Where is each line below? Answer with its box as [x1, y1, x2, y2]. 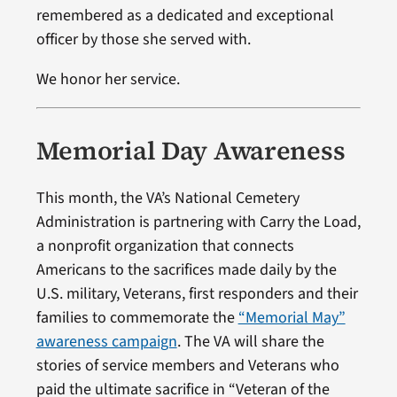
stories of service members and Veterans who [35, 354, 339, 378]
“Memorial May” [237, 307, 346, 330]
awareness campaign [35, 331, 177, 354]
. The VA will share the [176, 331, 324, 354]
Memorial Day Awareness [35, 133, 346, 169]
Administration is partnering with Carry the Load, [35, 211, 361, 234]
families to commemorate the [35, 307, 238, 330]
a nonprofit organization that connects [35, 235, 294, 258]
